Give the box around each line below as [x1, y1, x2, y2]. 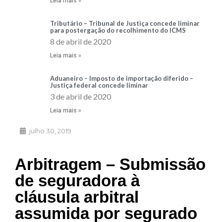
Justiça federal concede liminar [50, 81, 148, 90]
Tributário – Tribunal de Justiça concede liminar [50, 19, 200, 28]
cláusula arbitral [15, 188, 139, 207]
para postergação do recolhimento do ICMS [50, 26, 186, 35]
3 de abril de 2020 [50, 92, 111, 102]
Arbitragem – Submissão [15, 155, 206, 174]
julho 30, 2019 [29, 127, 71, 135]
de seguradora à [15, 171, 140, 190]
